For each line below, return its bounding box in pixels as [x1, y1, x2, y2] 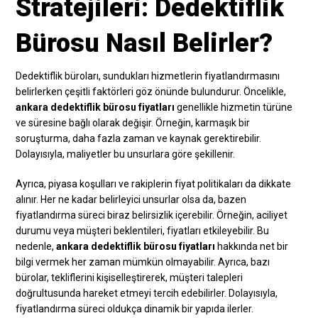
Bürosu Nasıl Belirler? [16, 28, 273, 58]
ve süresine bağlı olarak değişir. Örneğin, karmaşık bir [16, 116, 251, 128]
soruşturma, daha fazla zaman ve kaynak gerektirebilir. [16, 132, 262, 144]
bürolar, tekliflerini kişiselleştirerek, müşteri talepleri [16, 271, 243, 283]
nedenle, [16, 240, 57, 252]
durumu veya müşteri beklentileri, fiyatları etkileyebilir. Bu [16, 224, 270, 236]
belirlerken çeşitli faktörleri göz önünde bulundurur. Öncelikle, [16, 85, 287, 97]
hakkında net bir [215, 240, 289, 252]
